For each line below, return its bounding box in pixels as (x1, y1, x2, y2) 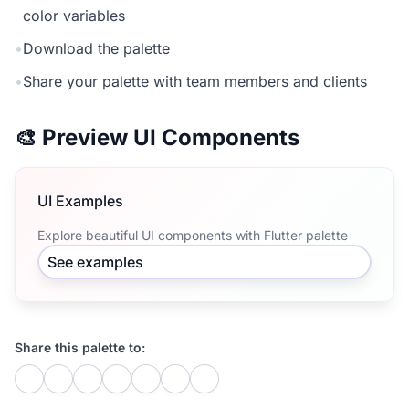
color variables (23, 6, 125, 25)
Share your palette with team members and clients (23, 72, 367, 90)
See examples (47, 253, 143, 271)
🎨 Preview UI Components (15, 124, 299, 151)
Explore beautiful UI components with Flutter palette (37, 227, 348, 243)
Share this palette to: (15, 340, 145, 355)
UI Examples (37, 192, 123, 210)
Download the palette (23, 39, 170, 58)
